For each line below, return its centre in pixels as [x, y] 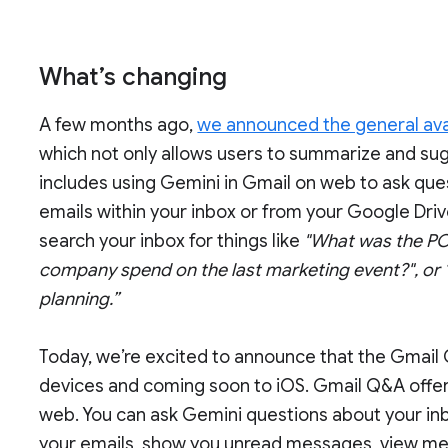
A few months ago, [118, 125]
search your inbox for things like [172, 241]
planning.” [81, 299]
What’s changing [133, 77]
